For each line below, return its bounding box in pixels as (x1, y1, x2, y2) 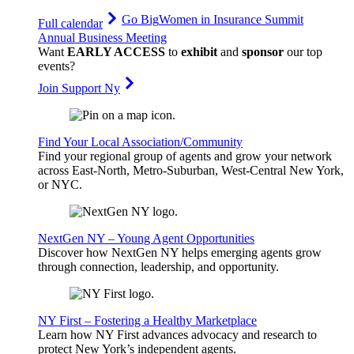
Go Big (122, 13, 159, 27)
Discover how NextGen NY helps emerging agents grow (38, 246, 322, 260)
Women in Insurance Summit (159, 13, 303, 27)
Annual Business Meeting (38, 31, 167, 45)
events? (38, 59, 75, 73)
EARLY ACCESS (67, 45, 165, 59)
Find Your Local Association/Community (38, 135, 243, 149)
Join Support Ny (38, 81, 120, 96)
